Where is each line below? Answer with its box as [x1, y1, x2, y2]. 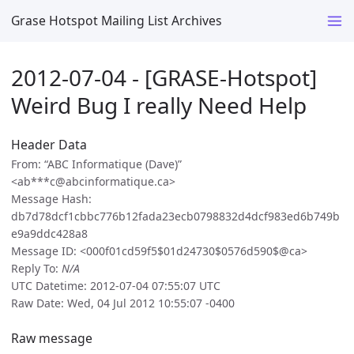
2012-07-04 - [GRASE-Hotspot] [11, 62, 317, 92]
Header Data [11, 136, 87, 154]
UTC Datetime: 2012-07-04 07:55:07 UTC [11, 278, 220, 294]
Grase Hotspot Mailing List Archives [11, 11, 222, 29]
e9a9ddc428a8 [11, 226, 88, 242]
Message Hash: [11, 191, 92, 207]
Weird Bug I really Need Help [11, 89, 307, 120]
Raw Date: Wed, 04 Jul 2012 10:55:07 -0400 [11, 296, 235, 311]
